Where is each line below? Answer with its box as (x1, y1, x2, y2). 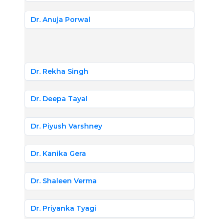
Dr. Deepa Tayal (31, 94, 88, 103)
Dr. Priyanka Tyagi (31, 204, 96, 213)
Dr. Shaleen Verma (31, 176, 97, 185)
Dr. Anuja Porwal (31, 15, 90, 24)
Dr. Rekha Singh (31, 67, 88, 76)
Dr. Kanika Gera (31, 149, 86, 158)
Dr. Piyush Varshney (31, 122, 102, 131)
